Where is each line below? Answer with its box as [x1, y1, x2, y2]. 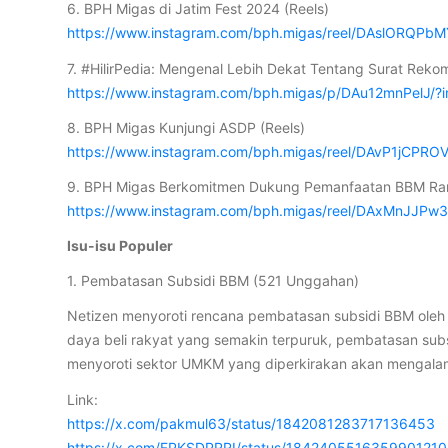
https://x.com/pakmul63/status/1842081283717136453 [67, 414, 436, 432]
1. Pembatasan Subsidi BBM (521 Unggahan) [67, 272, 360, 290]
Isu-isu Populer [67, 237, 174, 255]
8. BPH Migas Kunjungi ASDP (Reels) [67, 118, 306, 136]
